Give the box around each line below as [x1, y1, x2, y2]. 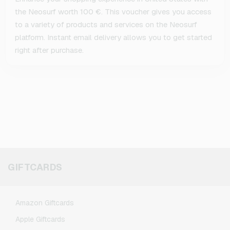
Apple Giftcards [15, 215, 65, 224]
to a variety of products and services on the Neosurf [15, 20, 197, 30]
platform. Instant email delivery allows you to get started [15, 32, 212, 43]
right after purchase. [15, 45, 84, 55]
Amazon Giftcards [15, 198, 74, 208]
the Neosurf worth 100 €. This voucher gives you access [15, 7, 212, 17]
